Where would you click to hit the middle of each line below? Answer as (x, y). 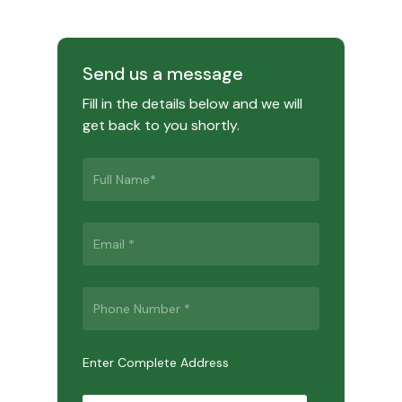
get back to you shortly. (161, 126)
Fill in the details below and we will (192, 104)
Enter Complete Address (155, 363)
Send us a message (162, 74)
